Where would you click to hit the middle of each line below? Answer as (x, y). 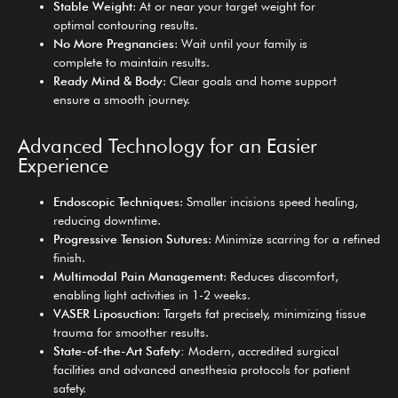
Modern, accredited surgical (263, 350)
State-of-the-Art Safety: (121, 350)
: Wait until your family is (241, 43)
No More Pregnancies (114, 43)
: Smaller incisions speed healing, (269, 201)
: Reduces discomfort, (281, 276)
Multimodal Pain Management (138, 276)
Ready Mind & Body (108, 80)
